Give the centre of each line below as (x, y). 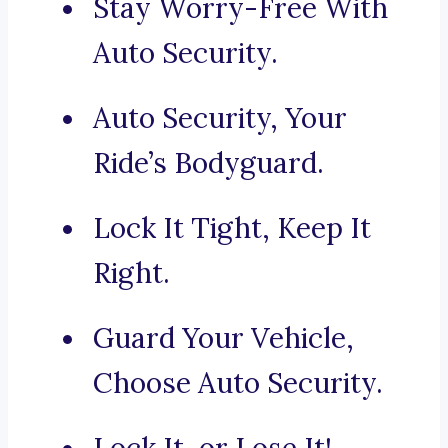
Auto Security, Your (220, 118)
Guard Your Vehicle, (223, 338)
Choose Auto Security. (238, 383)
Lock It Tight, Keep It (232, 228)
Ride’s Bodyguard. (208, 163)
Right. (131, 273)
